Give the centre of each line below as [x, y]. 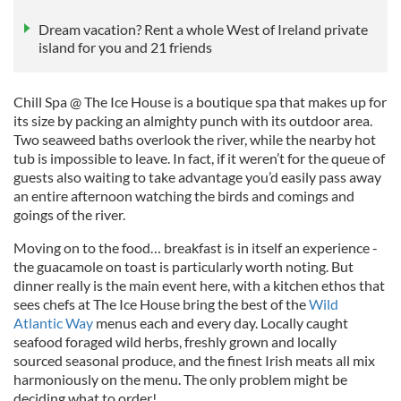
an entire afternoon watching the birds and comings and [184, 195]
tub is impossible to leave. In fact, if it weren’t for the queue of [199, 158]
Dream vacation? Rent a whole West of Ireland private [203, 29]
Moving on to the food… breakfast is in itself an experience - [196, 247]
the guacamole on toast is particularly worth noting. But [183, 266]
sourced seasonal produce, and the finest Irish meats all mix [194, 360]
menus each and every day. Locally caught [221, 322]
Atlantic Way [53, 322]
